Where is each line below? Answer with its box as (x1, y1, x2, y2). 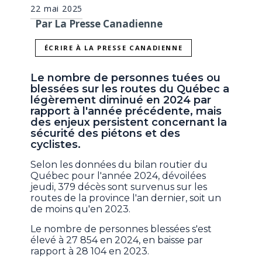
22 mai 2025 (30, 2, 83, 14)
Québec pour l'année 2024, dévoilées (30, 170, 206, 182)
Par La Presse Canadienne (35, 16, 163, 30)
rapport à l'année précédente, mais (30, 105, 222, 118)
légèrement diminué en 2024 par (30, 94, 212, 107)
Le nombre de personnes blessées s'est (30, 223, 212, 235)
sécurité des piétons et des (30, 127, 181, 140)
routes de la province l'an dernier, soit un (30, 192, 222, 204)
